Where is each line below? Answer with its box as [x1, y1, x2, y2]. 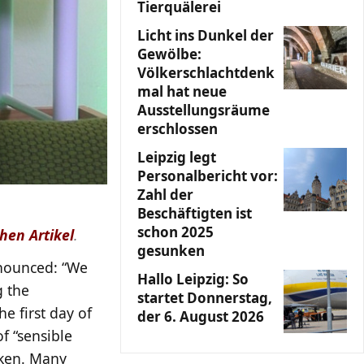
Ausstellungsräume [137, 101, 270, 119]
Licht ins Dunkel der [137, 26, 274, 45]
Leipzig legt [137, 148, 216, 167]
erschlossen [137, 119, 218, 138]
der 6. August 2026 [137, 307, 264, 326]
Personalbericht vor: [137, 167, 278, 185]
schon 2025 [137, 223, 214, 241]
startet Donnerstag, [137, 288, 272, 307]
